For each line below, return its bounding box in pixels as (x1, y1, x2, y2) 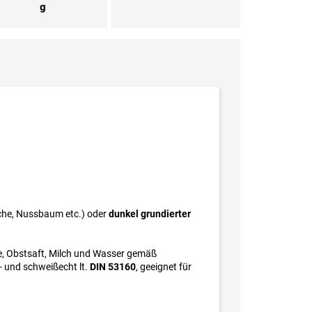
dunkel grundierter (109, 208, 191, 220)
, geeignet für (136, 261, 192, 273)
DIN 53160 (90, 261, 136, 273)
